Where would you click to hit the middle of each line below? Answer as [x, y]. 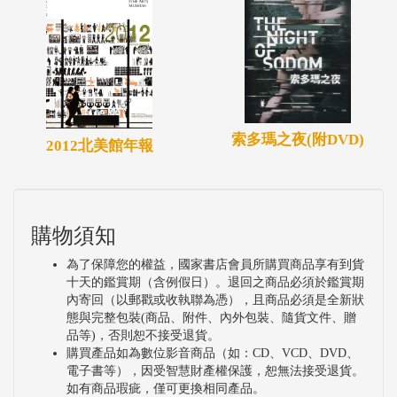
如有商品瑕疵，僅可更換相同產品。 [166, 388]
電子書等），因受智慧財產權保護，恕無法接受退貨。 [215, 370]
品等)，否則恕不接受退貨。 [143, 335]
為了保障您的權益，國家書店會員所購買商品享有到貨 [215, 264]
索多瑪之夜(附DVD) [298, 140]
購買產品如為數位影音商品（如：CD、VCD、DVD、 [213, 353]
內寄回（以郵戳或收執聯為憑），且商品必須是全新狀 [215, 300]
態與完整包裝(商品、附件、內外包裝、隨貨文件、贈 [211, 317]
